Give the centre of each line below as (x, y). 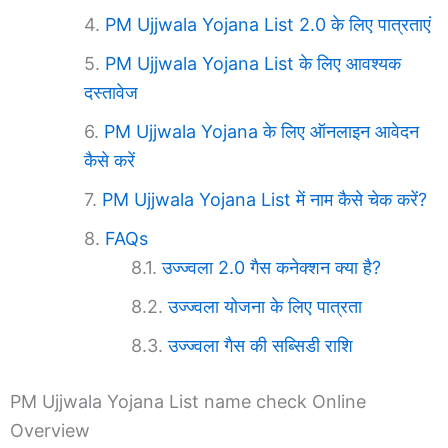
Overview (50, 430)
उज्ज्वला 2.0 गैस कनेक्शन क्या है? (271, 267)
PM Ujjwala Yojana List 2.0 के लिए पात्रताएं (268, 24)
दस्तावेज (111, 92)
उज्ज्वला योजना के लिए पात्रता (265, 306)
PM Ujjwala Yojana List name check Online (188, 401)
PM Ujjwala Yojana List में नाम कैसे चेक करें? (264, 199)
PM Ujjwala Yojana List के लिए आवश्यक (253, 63)
